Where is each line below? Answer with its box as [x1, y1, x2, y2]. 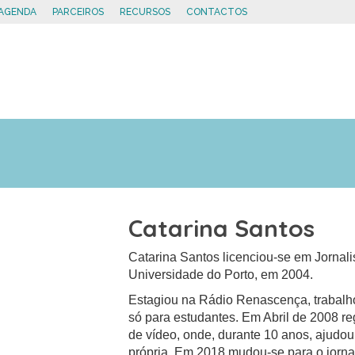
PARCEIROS [52, 6, 104, 17]
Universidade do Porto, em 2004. [128, 268, 313, 281]
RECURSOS [120, 6, 170, 17]
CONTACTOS [186, 6, 247, 17]
